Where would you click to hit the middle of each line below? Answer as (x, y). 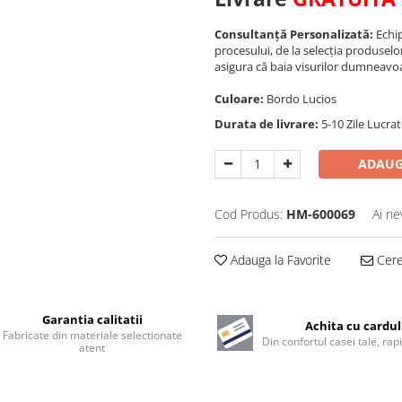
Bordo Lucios (303, 98)
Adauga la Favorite (279, 259)
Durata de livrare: (267, 123)
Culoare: (240, 98)
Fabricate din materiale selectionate (92, 335)
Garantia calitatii (92, 319)
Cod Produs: (249, 214)
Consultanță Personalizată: (294, 34)
